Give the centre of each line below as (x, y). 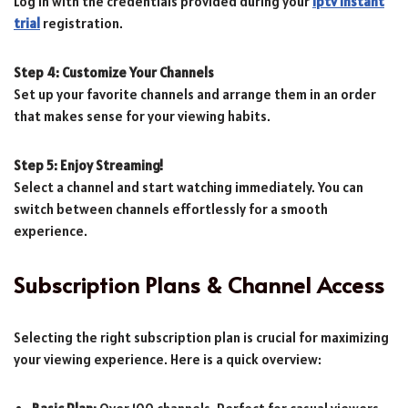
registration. (82, 23)
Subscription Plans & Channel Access (199, 284)
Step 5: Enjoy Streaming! (88, 165)
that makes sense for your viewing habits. (142, 116)
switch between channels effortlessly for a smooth (171, 209)
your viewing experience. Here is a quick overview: (168, 359)
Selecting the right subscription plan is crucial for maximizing (201, 337)
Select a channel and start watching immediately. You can (189, 187)
